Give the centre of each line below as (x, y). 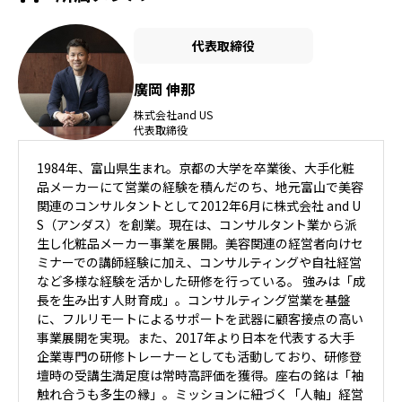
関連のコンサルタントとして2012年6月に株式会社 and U (199, 205)
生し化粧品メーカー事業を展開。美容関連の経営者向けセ (200, 243)
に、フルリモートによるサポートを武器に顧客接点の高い (200, 319)
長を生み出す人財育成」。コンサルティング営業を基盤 (193, 300)
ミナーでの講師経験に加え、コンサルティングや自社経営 (199, 262)
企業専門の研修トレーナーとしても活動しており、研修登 (199, 356)
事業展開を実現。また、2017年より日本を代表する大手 (196, 337)
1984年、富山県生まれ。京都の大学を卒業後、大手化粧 (196, 168)
